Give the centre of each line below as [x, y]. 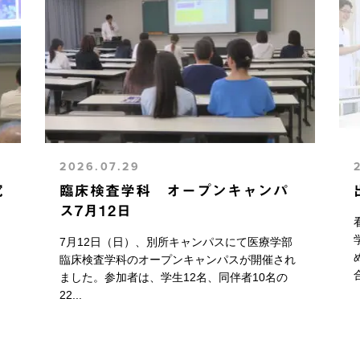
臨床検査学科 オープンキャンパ [174, 191]
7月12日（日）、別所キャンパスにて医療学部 [176, 242]
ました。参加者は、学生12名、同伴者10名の [174, 278]
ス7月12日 [96, 211]
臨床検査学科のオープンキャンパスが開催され [178, 260]
